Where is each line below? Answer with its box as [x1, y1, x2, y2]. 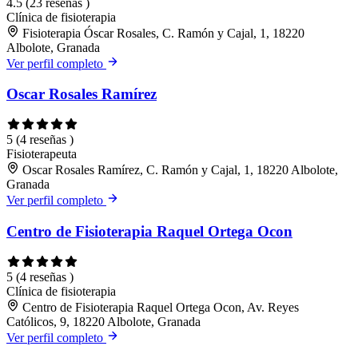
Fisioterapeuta [6, 147, 77, 161]
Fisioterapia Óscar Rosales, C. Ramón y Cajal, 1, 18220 [22, 26, 304, 40]
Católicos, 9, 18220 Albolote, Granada [6, 314, 201, 328]
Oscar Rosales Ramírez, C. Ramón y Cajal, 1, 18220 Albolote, [22, 163, 338, 177]
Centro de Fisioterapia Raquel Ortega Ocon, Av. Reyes [22, 300, 299, 314]
